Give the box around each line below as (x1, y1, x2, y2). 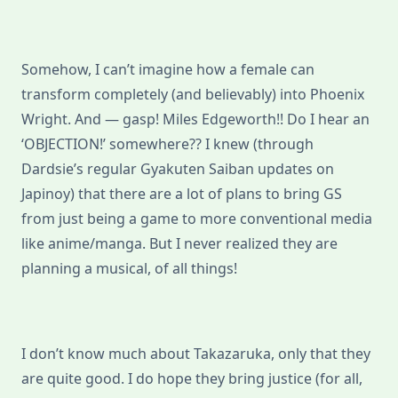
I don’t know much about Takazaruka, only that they (21, 344, 370, 364)
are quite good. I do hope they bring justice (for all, (21, 369, 362, 389)
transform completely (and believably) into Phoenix (21, 84, 364, 105)
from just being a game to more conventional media (21, 209, 372, 229)
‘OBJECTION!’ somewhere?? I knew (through (21, 134, 314, 155)
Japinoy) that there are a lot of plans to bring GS (21, 184, 342, 204)
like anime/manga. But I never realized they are (21, 234, 338, 254)
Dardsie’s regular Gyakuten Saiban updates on (21, 159, 334, 179)
